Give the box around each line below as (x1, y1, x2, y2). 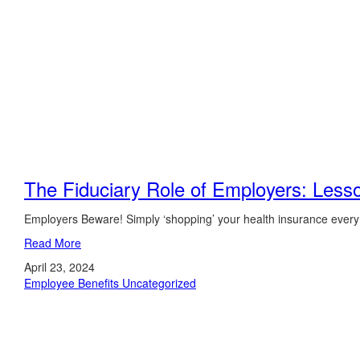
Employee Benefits (24, 275, 122, 291)
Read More (24, 235, 81, 251)
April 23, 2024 (24, 259, 95, 275)
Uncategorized (122, 275, 196, 291)
